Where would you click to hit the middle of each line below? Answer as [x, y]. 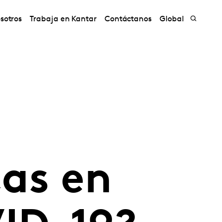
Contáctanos [128, 19]
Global [172, 19]
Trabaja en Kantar [63, 19]
